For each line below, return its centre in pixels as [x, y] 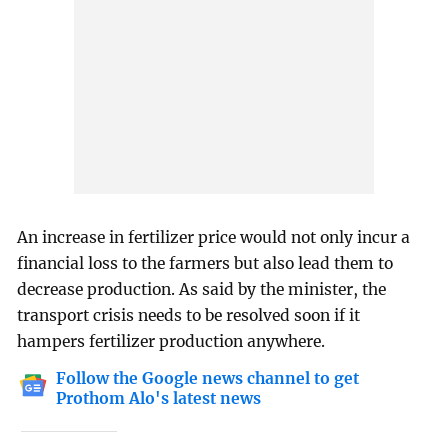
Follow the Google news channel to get [208, 378]
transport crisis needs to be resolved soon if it [189, 316]
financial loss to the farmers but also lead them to [205, 264]
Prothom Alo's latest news [159, 398]
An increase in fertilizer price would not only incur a [214, 238]
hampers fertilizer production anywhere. [171, 342]
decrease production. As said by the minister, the [202, 290]
